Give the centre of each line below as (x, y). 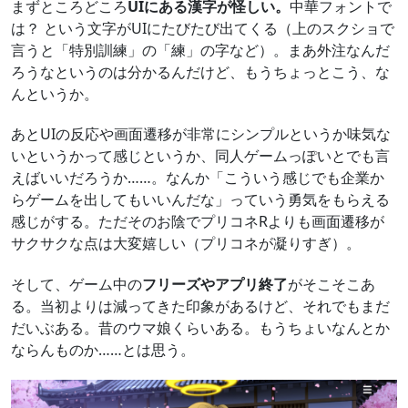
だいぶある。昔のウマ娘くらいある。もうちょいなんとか (200, 328)
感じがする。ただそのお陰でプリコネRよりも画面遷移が (198, 222)
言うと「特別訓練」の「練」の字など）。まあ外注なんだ (200, 50)
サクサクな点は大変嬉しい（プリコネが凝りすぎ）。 (186, 244)
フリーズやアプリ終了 (215, 285)
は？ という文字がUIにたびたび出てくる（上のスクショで (203, 28)
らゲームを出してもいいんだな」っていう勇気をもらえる (200, 200)
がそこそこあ (331, 285)
